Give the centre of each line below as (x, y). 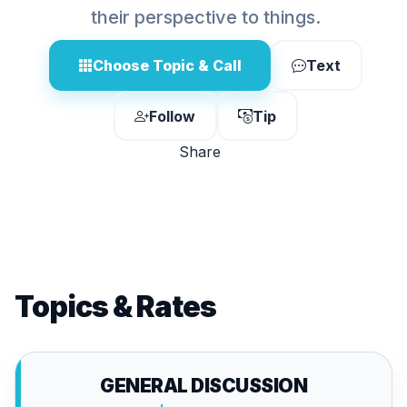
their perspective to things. (205, 17)
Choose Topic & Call (167, 65)
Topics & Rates (115, 307)
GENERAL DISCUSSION (203, 386)
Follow (172, 116)
